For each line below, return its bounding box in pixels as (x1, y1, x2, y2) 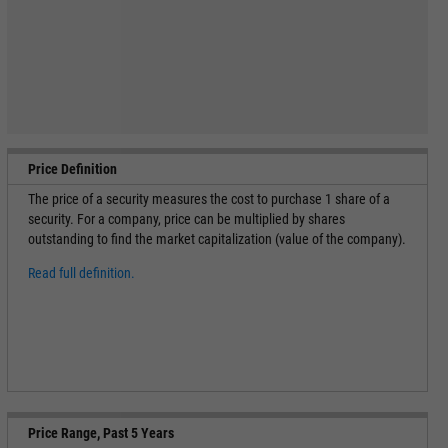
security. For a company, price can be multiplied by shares (27, 211, 345, 227)
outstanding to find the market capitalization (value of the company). (27, 231, 406, 247)
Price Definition (27, 161, 117, 177)
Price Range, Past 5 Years (27, 425, 174, 441)
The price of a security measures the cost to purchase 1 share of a (27, 191, 390, 207)
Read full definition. (27, 265, 135, 281)
